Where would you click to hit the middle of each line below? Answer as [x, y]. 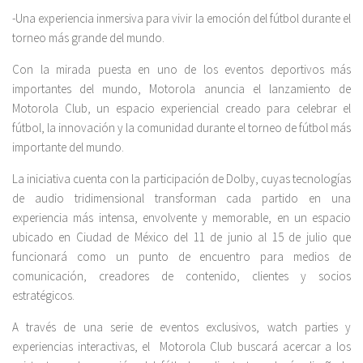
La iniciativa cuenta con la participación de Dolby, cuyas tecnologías [181, 179]
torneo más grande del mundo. [88, 38]
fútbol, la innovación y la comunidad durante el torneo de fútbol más [181, 128]
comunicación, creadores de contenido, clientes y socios [181, 276]
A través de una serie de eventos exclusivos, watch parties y [181, 327]
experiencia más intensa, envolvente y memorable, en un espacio [181, 218]
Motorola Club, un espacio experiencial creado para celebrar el [181, 109]
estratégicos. [43, 296]
